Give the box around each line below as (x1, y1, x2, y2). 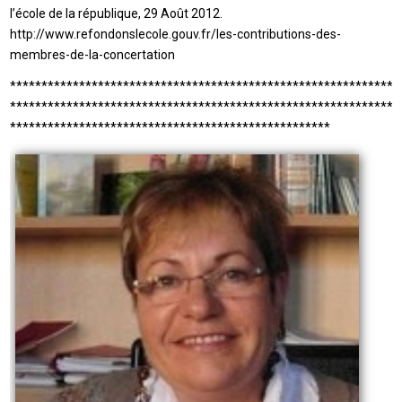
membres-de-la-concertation (10, 47, 176, 62)
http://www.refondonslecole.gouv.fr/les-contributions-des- (10, 26, 342, 41)
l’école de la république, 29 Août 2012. (10, 5, 223, 21)
